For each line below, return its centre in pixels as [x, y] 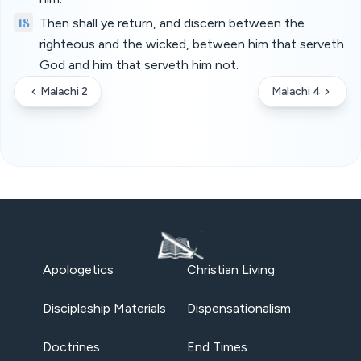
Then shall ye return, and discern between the [172, 23]
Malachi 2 [64, 91]
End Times [217, 347]
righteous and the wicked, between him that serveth [192, 44]
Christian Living [231, 270]
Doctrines [71, 347]
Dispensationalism [239, 308]
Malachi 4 [296, 91]
